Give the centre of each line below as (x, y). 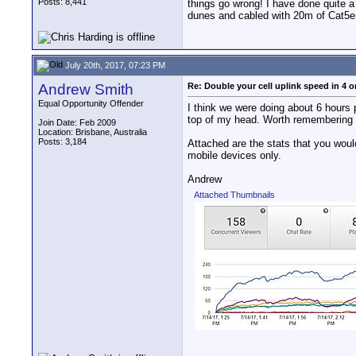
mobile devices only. (234, 156)
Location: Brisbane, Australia (93, 132)
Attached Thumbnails (234, 195)
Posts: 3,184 (62, 141)
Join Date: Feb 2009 (77, 122)
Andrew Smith (86, 89)
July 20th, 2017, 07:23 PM (114, 65)
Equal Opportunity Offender (91, 103)
